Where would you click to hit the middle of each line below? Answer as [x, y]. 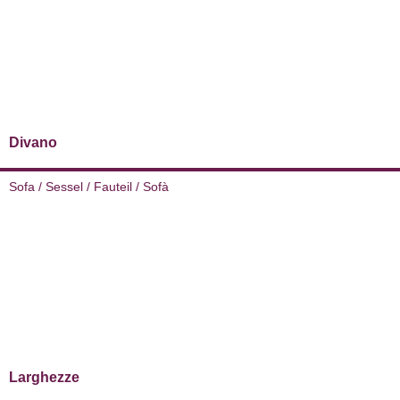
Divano [33, 143]
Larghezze [44, 378]
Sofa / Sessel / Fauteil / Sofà [89, 187]
